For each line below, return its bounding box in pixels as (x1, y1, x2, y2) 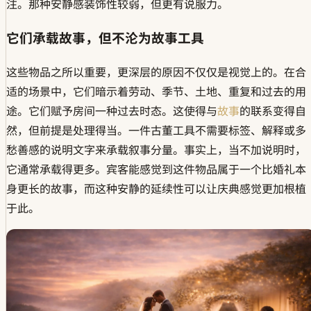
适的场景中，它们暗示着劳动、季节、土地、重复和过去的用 (6, 84, 306, 99)
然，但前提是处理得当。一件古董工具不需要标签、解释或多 (6, 123, 306, 137)
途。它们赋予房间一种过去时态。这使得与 (6, 103, 217, 118)
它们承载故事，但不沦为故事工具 (6, 29, 204, 47)
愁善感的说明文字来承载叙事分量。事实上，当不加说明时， (6, 142, 306, 157)
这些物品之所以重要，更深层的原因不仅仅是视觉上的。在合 (6, 65, 306, 79)
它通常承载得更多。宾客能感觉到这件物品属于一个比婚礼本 (6, 162, 306, 176)
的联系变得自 (239, 103, 306, 118)
